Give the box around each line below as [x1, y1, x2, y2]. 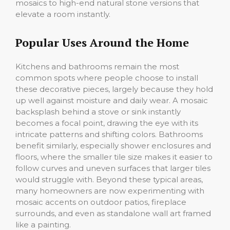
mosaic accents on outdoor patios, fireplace [15, 197, 186, 207]
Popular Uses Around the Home [15, 34, 189, 50]
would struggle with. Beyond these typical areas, [15, 174, 203, 184]
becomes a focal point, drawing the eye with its [15, 118, 198, 128]
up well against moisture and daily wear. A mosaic [15, 95, 208, 105]
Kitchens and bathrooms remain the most [15, 61, 179, 71]
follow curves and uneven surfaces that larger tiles [15, 163, 210, 173]
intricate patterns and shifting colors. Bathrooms [15, 129, 203, 139]
